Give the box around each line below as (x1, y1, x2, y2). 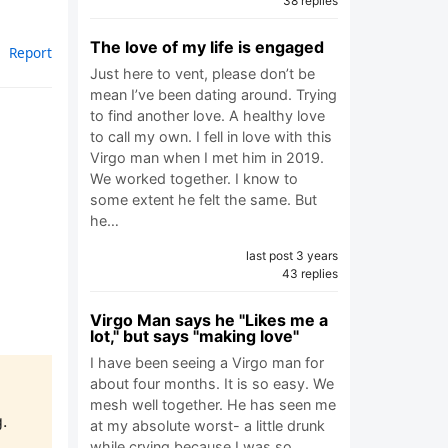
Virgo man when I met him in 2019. (90, 149, 324, 166)
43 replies (282, 266, 338, 281)
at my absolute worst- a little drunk (90, 417, 325, 434)
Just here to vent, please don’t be (90, 65, 315, 82)
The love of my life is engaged (90, 37, 324, 57)
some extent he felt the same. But (90, 191, 317, 208)
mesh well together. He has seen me (90, 396, 336, 413)
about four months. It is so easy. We (90, 375, 334, 392)
